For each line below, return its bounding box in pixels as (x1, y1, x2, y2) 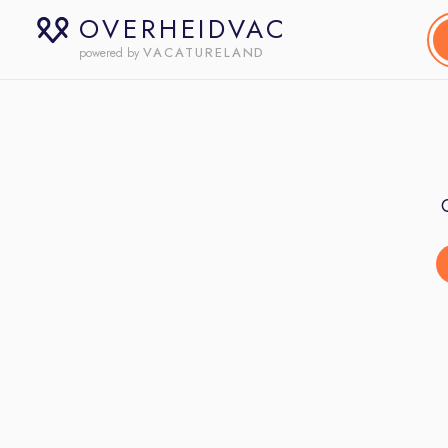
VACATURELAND (143, 43, 266, 62)
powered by (79, 44, 139, 62)
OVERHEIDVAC (79, 10, 288, 48)
